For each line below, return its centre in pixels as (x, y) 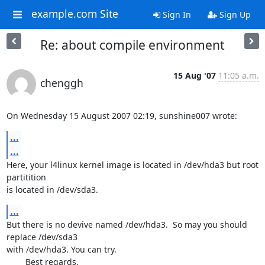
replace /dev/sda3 (43, 237)
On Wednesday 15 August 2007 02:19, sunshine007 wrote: (122, 116)
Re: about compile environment (132, 45)
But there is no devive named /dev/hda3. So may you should (127, 224)
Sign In (175, 14)
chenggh (62, 83)
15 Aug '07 (194, 75)
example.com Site (75, 14)
